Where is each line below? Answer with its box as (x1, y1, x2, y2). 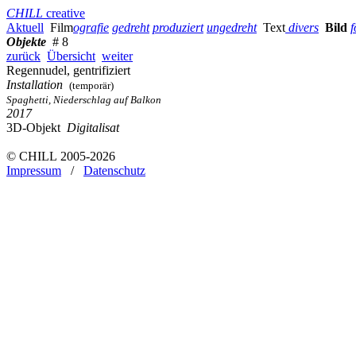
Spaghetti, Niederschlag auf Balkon (6, 94, 161, 106)
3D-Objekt (6, 121, 67, 134)
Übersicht (47, 49, 95, 63)
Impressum (6, 164, 61, 177)
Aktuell (6, 21, 44, 34)
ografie (73, 21, 109, 34)
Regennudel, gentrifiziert (6, 64, 130, 77)
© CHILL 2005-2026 (6, 149, 115, 163)
